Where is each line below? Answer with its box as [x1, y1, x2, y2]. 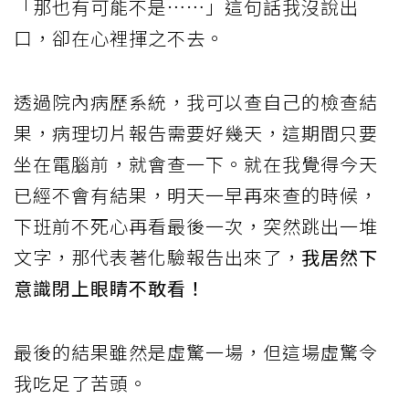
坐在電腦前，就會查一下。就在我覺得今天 [14, 151, 378, 178]
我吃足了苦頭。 [14, 370, 148, 397]
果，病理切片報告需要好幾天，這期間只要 [14, 120, 378, 147]
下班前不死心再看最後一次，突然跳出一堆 [14, 213, 378, 240]
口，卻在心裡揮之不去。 [14, 25, 225, 52]
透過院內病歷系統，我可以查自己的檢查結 [14, 89, 378, 116]
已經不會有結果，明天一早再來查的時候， [14, 182, 378, 209]
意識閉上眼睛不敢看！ [14, 275, 205, 302]
